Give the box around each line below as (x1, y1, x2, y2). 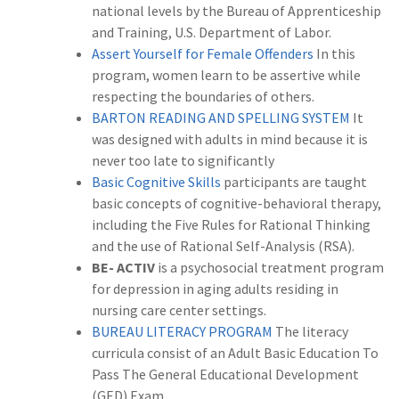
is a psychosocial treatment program (155, 258, 384, 277)
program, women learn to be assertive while (92, 66, 361, 85)
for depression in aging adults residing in (92, 280, 338, 298)
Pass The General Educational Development (92, 365, 359, 384)
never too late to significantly (92, 151, 274, 170)
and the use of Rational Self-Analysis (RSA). (92, 237, 354, 256)
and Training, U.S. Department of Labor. (92, 23, 331, 42)
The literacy (275, 322, 348, 341)
